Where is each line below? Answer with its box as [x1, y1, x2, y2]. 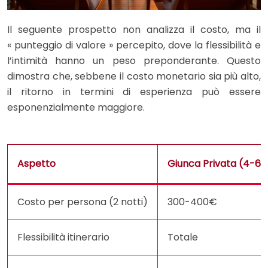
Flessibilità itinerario [17, 230, 109, 244]
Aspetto [17, 156, 56, 170]
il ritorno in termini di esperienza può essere [7, 84, 261, 99]
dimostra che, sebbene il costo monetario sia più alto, [7, 69, 261, 83]
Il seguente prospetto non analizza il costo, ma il [7, 22, 261, 36]
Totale [167, 230, 198, 244]
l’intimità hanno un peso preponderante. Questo [7, 53, 261, 68]
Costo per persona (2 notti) [17, 194, 148, 209]
